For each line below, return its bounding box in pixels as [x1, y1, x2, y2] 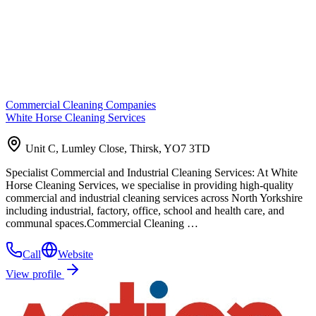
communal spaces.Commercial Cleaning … [6, 217, 198, 229]
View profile [6, 267, 64, 280]
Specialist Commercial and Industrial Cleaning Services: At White [6, 166, 298, 178]
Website [58, 248, 93, 260]
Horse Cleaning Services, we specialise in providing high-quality [6, 178, 293, 191]
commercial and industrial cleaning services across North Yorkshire [6, 191, 303, 204]
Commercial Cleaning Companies [6, 98, 156, 111]
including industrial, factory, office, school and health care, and [6, 204, 284, 217]
